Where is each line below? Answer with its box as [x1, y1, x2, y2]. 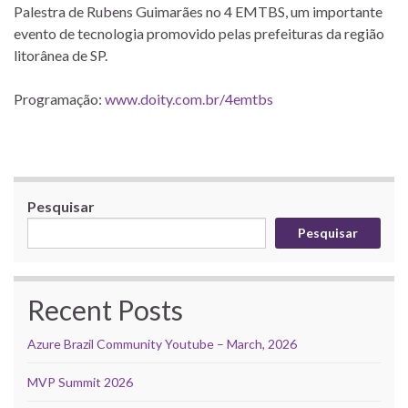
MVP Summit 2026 [27, 373, 133, 390]
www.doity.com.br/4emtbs [105, 89, 273, 107]
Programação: [14, 89, 105, 107]
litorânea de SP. [14, 46, 107, 64]
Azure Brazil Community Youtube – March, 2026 [27, 335, 297, 352]
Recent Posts [27, 292, 183, 326]
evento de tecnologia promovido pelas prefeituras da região [14, 24, 384, 42]
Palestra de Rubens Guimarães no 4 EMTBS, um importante [14, 2, 382, 20]
